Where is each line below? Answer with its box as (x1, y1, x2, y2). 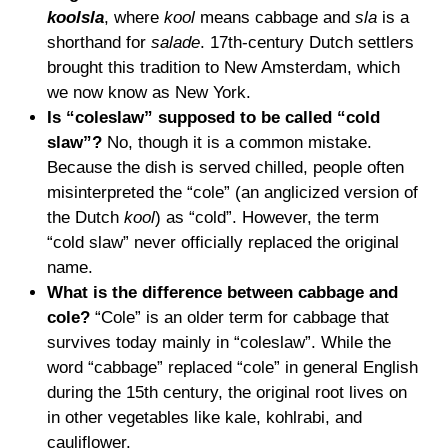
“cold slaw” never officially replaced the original (47, 233, 399, 252)
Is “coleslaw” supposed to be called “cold (47, 108, 380, 127)
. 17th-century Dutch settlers (200, 33, 414, 52)
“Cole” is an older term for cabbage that (90, 308, 389, 327)
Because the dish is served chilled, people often (47, 158, 404, 177)
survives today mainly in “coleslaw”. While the (47, 333, 391, 352)
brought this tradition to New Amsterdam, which (47, 58, 400, 77)
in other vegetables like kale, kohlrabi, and (47, 408, 362, 427)
